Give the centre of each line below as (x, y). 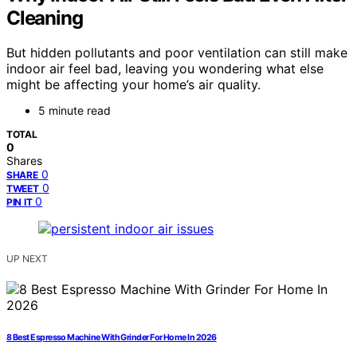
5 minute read (75, 111)
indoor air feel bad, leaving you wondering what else (165, 69)
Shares (24, 161)
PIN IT (20, 202)
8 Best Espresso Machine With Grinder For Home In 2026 (112, 338)
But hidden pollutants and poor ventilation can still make (177, 53)
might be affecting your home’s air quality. (133, 85)
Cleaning (45, 18)
